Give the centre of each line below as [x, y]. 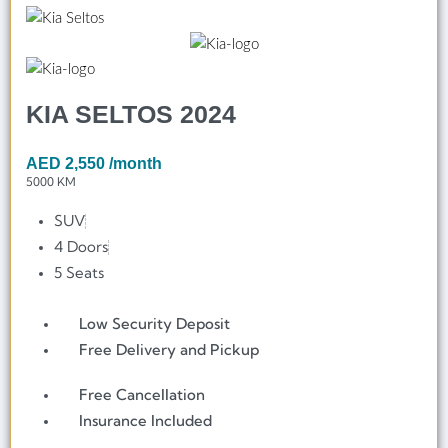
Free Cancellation [142, 395]
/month [135, 164]
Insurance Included [146, 421]
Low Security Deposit [155, 324]
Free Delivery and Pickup [169, 350]
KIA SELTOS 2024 [131, 114]
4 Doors [81, 247]
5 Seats [79, 273]
